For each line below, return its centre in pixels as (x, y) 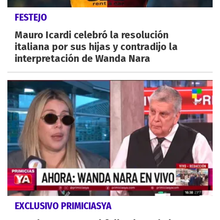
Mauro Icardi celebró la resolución (92, 35)
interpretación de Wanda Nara (82, 59)
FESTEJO (31, 17)
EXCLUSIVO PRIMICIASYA (63, 206)
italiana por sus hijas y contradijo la (96, 47)
